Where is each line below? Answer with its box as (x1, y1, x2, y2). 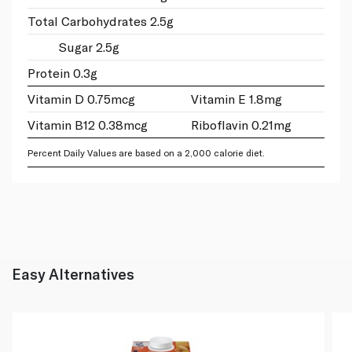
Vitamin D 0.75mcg (27, 90, 135, 106)
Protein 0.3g (27, 64, 97, 80)
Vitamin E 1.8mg (190, 90, 282, 106)
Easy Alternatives (12, 264, 134, 283)
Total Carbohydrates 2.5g (27, 13, 174, 28)
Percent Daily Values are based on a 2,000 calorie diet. (27, 146, 265, 158)
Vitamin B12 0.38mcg (27, 116, 148, 132)
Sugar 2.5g (59, 38, 119, 54)
